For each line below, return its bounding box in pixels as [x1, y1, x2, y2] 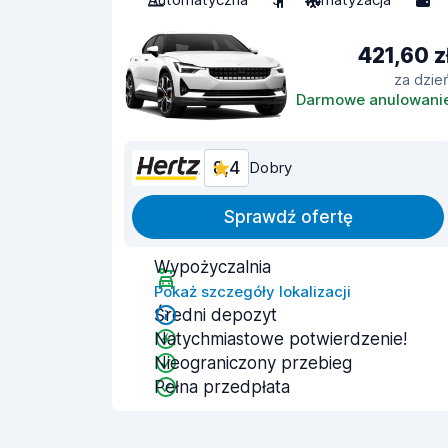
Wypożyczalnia [154, 257, 271, 277]
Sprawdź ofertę [223, 207, 353, 227]
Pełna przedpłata [154, 377, 290, 397]
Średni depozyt [154, 305, 277, 325]
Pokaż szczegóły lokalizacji [154, 282, 351, 301]
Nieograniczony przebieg [154, 353, 352, 373]
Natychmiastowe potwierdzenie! [154, 329, 407, 349]
